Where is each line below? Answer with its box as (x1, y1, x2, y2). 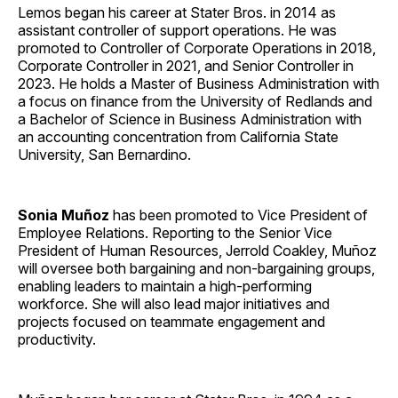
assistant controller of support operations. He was (18, 20, 337, 39)
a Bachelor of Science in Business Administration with (18, 109, 362, 128)
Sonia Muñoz (18, 205, 109, 224)
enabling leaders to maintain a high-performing (18, 276, 312, 295)
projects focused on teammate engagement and (18, 312, 325, 330)
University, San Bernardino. (18, 145, 191, 163)
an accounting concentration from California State (18, 127, 338, 146)
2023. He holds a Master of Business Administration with (18, 74, 379, 92)
